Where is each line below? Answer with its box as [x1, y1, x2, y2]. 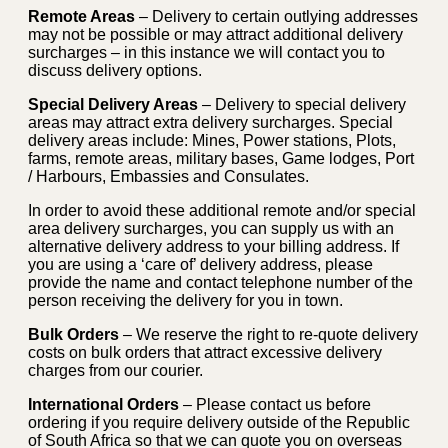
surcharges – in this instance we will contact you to [28, 43, 385, 61]
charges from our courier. [28, 361, 203, 379]
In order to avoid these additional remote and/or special [28, 201, 416, 219]
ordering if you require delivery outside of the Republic [28, 413, 410, 431]
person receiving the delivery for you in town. [28, 291, 343, 309]
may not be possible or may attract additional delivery [28, 25, 403, 43]
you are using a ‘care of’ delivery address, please [28, 255, 373, 273]
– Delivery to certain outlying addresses [135, 7, 418, 25]
